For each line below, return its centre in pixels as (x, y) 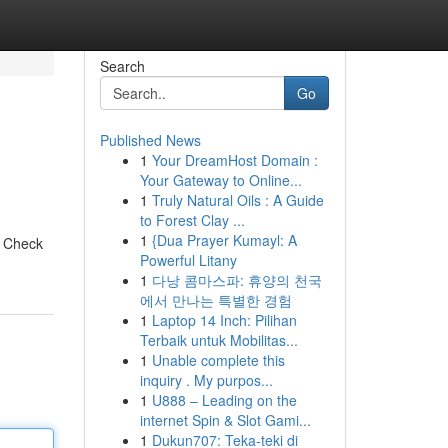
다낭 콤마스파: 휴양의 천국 (236, 280)
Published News (150, 140)
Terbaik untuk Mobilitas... (218, 340)
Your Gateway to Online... (220, 180)
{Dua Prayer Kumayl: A (224, 240)
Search (122, 66)
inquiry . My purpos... (206, 380)
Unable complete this (218, 360)
